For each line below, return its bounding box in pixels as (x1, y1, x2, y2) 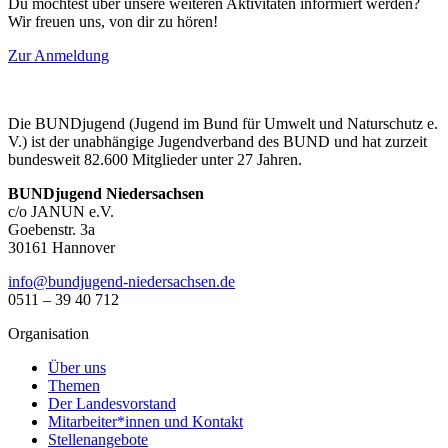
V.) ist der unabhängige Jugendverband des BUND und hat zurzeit (8, 133, 427, 151)
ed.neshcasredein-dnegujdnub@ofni (8, 273, 235, 291)
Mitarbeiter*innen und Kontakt (48, 413, 243, 431)
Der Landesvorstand (48, 395, 176, 413)
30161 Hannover (8, 239, 115, 257)
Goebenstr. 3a (8, 221, 95, 239)
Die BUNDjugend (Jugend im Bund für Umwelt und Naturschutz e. (8, 115, 438, 133)
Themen (48, 377, 100, 395)
